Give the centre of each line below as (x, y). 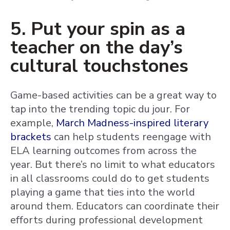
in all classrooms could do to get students (110, 178)
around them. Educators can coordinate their (115, 206)
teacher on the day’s (97, 47)
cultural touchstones (99, 66)
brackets (31, 137)
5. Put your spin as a (98, 29)
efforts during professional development (107, 220)
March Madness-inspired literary (132, 123)
